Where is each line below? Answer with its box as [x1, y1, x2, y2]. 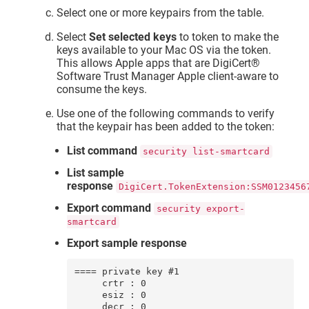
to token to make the [177, 30, 279, 44]
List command [67, 144, 138, 158]
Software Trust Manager [57, 70, 175, 83]
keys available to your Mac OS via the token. [57, 43, 272, 57]
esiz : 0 [74, 290, 102, 301]
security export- [157, 203, 246, 214]
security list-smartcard [143, 146, 270, 157]
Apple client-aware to [175, 70, 279, 83]
